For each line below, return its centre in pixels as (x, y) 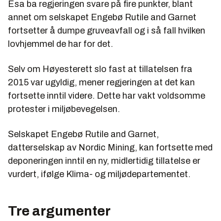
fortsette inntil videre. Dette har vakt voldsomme (107, 95)
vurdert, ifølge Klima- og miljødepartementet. (99, 174)
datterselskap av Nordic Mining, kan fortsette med (110, 147)
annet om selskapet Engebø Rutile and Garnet (102, 17)
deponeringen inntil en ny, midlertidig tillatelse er (104, 161)
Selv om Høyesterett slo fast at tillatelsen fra (100, 69)
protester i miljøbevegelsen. (64, 109)
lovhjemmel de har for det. (60, 44)
